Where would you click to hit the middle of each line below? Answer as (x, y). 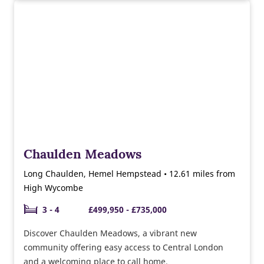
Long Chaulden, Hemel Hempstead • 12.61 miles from (129, 173)
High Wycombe (53, 187)
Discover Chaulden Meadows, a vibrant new (110, 233)
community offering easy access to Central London (123, 247)
